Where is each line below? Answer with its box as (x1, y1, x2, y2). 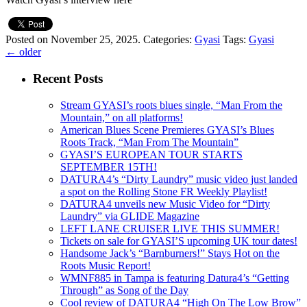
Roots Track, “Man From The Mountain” (60, 136, 238, 148)
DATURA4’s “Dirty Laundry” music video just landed (60, 173, 297, 185)
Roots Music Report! (60, 259, 151, 271)
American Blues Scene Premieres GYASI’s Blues (60, 123, 274, 136)
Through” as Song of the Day (60, 284, 188, 296)
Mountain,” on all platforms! (60, 111, 183, 123)
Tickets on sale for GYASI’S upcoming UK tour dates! (60, 234, 297, 247)
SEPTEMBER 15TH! (60, 160, 157, 173)
